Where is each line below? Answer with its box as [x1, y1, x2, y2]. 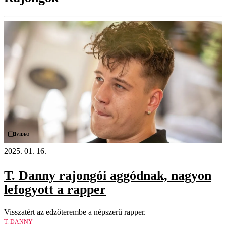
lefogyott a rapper [4, 182, 106, 197]
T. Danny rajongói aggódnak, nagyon [4, 167, 211, 183]
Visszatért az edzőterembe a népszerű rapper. [4, 208, 146, 217]
